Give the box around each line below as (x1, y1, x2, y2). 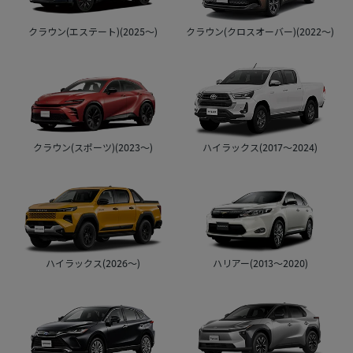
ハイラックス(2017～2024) (203, 139, 318, 154)
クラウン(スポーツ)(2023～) (33, 139, 153, 154)
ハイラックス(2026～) (46, 256, 140, 270)
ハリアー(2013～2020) (212, 255, 308, 269)
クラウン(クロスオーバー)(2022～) (186, 24, 334, 38)
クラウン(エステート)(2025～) (28, 24, 158, 38)
